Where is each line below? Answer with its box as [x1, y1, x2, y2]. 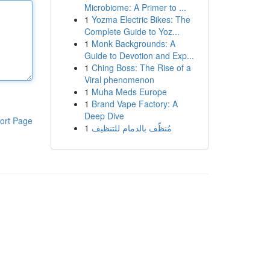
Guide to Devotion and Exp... [84, 49, 194, 61]
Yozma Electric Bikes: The [91, 13, 190, 25]
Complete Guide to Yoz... [84, 25, 180, 37]
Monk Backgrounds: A [91, 37, 175, 49]
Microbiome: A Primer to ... [84, 1, 186, 13]
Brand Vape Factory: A [91, 98, 178, 110]
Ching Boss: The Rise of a [91, 61, 191, 74]
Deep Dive [84, 110, 124, 122]
